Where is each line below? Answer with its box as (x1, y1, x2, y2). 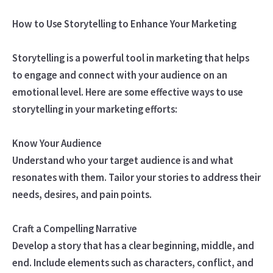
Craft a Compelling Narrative (12, 221, 137, 235)
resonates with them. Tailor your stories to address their (12, 170, 261, 184)
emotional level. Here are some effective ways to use (12, 85, 243, 99)
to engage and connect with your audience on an (12, 68, 227, 82)
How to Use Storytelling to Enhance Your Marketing (12, 16, 236, 30)
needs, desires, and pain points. (12, 187, 152, 201)
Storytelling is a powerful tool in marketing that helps (12, 51, 249, 65)
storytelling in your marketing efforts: (12, 102, 177, 116)
